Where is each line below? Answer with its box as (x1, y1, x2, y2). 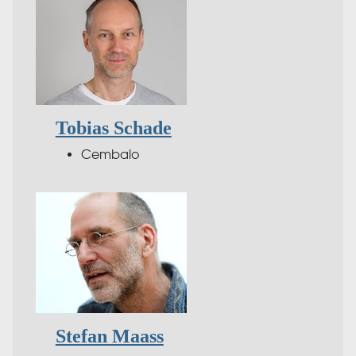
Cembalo (80, 146, 139, 162)
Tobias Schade (55, 117, 172, 138)
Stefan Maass (55, 325, 164, 346)
